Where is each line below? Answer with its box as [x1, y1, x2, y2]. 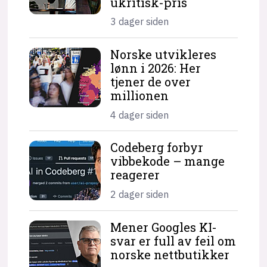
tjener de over [110, 74, 191, 90]
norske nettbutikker [110, 246, 230, 262]
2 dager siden [110, 188, 169, 200]
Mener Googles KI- [110, 219, 218, 235]
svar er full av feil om [110, 232, 237, 249]
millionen [110, 88, 169, 104]
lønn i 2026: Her [110, 60, 201, 76]
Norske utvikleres [110, 46, 217, 63]
